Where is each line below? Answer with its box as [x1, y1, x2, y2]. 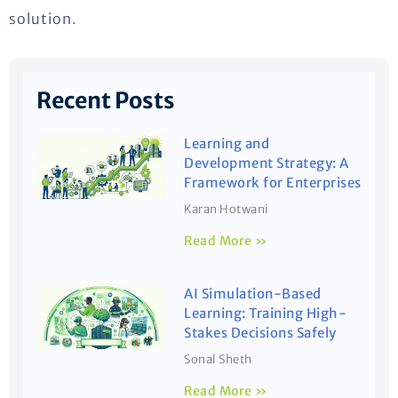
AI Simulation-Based [184, 284, 322, 302]
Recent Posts [36, 85, 175, 115]
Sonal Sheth [184, 351, 252, 367]
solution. [9, 9, 77, 28]
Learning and [184, 134, 270, 152]
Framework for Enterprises [184, 173, 362, 191]
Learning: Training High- [184, 304, 347, 322]
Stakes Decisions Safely [184, 323, 337, 341]
